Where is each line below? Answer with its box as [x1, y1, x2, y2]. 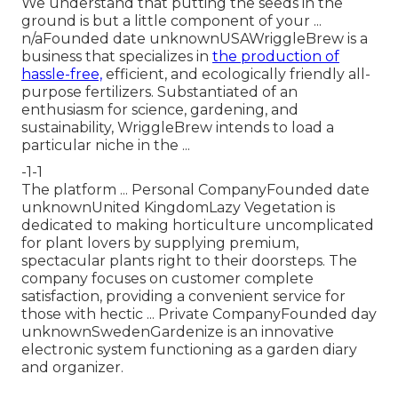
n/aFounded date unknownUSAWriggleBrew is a [21, 30, 368, 48]
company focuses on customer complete [21, 270, 314, 288]
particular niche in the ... [21, 137, 190, 155]
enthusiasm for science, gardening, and [21, 101, 298, 119]
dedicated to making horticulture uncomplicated [21, 217, 374, 235]
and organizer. [21, 359, 123, 377]
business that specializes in [21, 48, 212, 66]
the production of [212, 48, 339, 66]
